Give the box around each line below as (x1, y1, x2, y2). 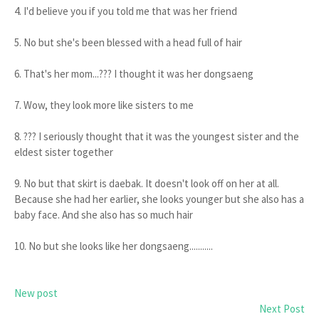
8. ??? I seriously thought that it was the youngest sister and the (14, 130, 299, 143)
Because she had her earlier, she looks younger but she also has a (14, 192, 304, 206)
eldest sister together (14, 145, 113, 159)
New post (14, 286, 58, 300)
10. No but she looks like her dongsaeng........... (14, 239, 213, 253)
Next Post (259, 302, 305, 315)
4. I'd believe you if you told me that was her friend (14, 4, 237, 18)
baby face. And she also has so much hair (14, 208, 193, 221)
